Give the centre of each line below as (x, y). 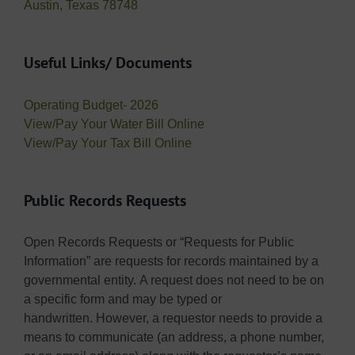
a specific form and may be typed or (123, 300)
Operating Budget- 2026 (91, 105)
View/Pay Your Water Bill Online (114, 124)
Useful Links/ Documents (108, 62)
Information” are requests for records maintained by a (171, 261)
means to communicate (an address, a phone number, (174, 338)
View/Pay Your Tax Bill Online (108, 143)
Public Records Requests (105, 200)
